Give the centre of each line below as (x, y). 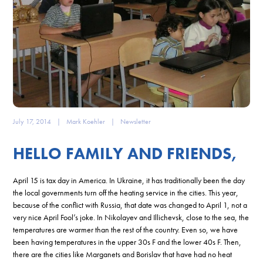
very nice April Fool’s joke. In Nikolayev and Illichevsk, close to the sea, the (131, 217)
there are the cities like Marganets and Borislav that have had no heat (123, 254)
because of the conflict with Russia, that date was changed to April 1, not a (130, 205)
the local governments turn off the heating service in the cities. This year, (126, 192)
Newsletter (136, 121)
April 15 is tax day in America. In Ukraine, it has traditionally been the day (129, 180)
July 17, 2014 (32, 121)
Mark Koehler (86, 121)
